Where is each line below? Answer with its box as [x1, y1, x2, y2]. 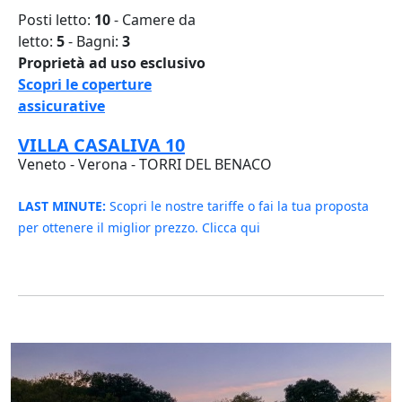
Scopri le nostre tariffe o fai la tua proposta [106, 197, 369, 215]
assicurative [18, 96, 105, 117]
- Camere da [114, 10, 196, 31]
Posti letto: [18, 10, 94, 31]
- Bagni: [65, 31, 122, 52]
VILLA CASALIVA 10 [18, 133, 185, 158]
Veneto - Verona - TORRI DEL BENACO [18, 154, 272, 175]
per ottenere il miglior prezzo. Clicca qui [18, 219, 260, 237]
